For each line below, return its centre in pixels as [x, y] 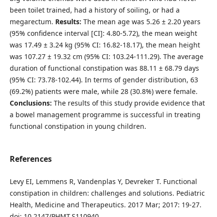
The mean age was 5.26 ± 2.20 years [141, 21]
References [31, 159]
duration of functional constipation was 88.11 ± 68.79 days [104, 68]
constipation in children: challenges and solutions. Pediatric [107, 193]
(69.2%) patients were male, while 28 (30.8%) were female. [103, 91]
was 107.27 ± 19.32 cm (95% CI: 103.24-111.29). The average [106, 56]
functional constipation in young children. [78, 126]
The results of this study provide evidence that [128, 103]
